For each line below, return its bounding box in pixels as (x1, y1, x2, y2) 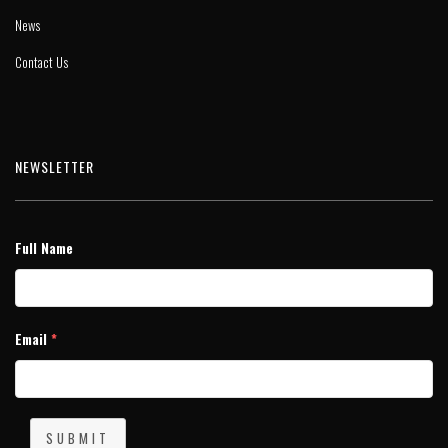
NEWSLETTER (15, 156, 94, 178)
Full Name (15, 237, 73, 259)
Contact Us (15, 52, 68, 73)
